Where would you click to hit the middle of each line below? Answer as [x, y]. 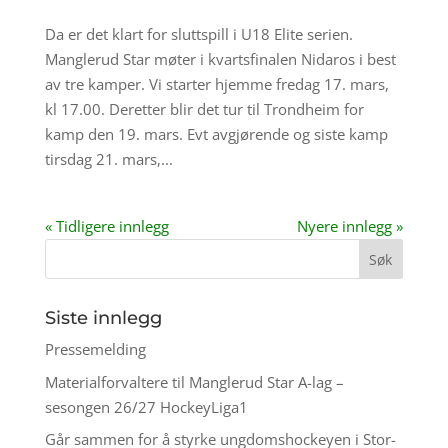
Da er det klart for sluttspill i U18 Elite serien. [198, 34]
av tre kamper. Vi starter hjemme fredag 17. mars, [216, 84]
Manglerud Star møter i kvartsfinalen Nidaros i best [220, 59]
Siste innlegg [103, 318]
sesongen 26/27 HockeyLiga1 [146, 406]
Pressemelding [95, 349]
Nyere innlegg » [350, 226]
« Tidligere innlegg [106, 226]
